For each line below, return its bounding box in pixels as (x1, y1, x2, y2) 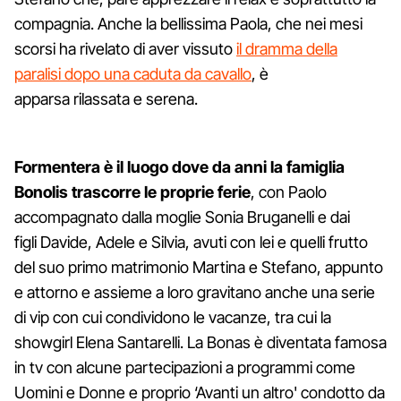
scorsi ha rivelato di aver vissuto (14, 38, 236, 58)
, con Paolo (251, 182, 327, 201)
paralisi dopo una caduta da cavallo (14, 64, 252, 83)
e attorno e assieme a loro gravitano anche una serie (14, 282, 375, 302)
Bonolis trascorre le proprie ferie (14, 182, 251, 201)
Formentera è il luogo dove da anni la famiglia (14, 157, 345, 176)
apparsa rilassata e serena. (14, 89, 198, 108)
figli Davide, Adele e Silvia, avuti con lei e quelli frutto (14, 232, 368, 252)
